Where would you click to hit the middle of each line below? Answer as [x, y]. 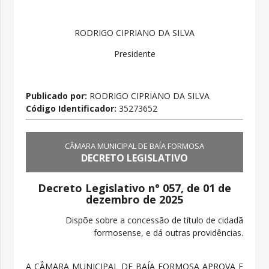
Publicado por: [57, 95]
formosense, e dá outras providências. [168, 232]
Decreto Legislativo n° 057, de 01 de [134, 188]
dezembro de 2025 [134, 199]
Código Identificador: [73, 108]
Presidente [134, 53]
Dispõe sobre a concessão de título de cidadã [154, 220]
